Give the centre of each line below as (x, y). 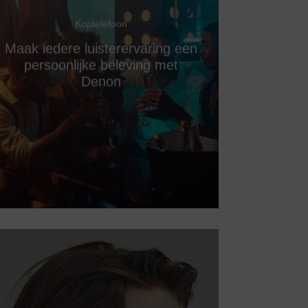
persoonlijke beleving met (101, 65)
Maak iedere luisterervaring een (101, 48)
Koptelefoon (101, 24)
